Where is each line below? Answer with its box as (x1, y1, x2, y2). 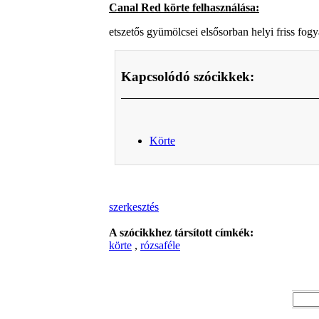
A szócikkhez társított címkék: (109, 226, 253, 239)
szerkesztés (109, 201, 159, 214)
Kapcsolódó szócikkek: (121, 69, 254, 85)
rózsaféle (140, 239, 180, 252)
